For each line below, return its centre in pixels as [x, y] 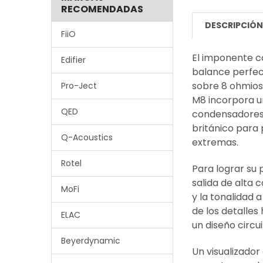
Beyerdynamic [90, 240]
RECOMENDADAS [102, 9]
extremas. [215, 143]
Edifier [73, 60]
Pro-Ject [79, 85]
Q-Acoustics [87, 137]
